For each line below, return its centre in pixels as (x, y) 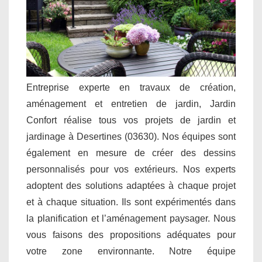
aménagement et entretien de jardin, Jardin (131, 104)
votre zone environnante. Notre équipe (131, 251)
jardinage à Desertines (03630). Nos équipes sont (131, 136)
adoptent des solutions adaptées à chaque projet (131, 185)
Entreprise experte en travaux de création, (131, 87)
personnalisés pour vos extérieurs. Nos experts (131, 169)
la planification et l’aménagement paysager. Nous (131, 218)
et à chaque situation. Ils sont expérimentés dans (131, 202)
